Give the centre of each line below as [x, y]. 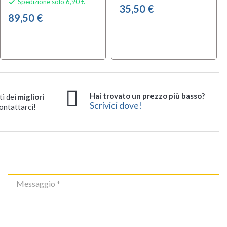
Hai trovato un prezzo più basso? [147, 96]
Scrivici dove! [116, 105]
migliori [31, 97]
